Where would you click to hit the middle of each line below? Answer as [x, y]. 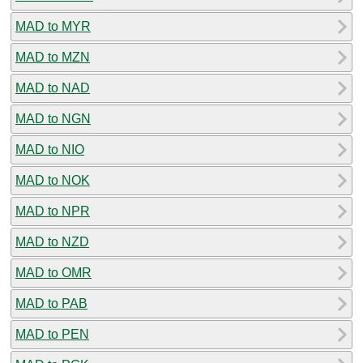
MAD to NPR [53, 211]
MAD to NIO [50, 149]
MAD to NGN [53, 118]
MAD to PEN [52, 334]
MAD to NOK [53, 180]
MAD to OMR [53, 272]
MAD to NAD [53, 88]
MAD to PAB [51, 303]
